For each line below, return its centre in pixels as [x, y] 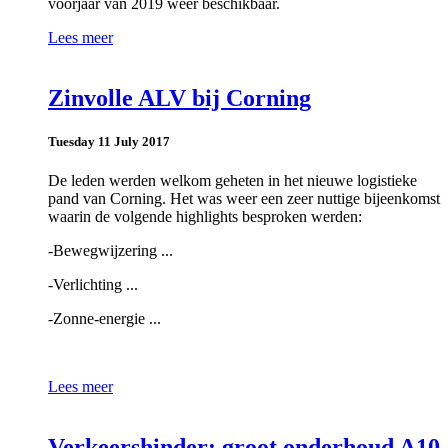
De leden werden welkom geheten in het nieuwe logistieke [232, 181]
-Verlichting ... [93, 285]
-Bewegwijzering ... [110, 251]
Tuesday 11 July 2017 [109, 141]
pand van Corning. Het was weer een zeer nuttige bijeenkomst [244, 199]
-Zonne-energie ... [104, 319]
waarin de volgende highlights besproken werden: [205, 217]
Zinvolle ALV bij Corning [179, 97]
